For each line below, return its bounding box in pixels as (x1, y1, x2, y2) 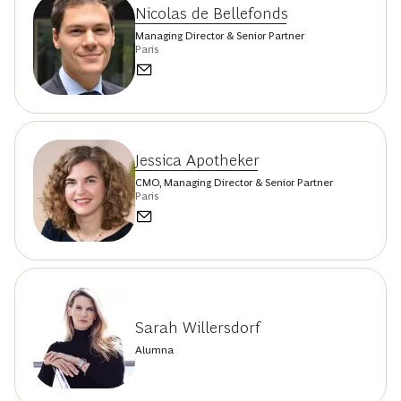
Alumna (135, 343, 174, 356)
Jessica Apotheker (135, 151, 260, 170)
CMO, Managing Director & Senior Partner (135, 176, 333, 190)
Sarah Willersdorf (135, 318, 260, 337)
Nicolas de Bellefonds (135, 4, 288, 23)
